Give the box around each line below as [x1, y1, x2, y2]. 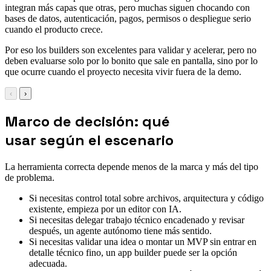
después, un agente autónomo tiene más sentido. [29, 225, 212, 236]
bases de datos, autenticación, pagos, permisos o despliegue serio [5, 13, 251, 24]
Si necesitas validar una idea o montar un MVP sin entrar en [29, 236, 256, 247]
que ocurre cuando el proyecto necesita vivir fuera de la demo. [5, 66, 241, 77]
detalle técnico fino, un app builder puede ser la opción [29, 247, 237, 258]
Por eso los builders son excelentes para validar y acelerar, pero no [5, 44, 256, 55]
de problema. [5, 172, 54, 183]
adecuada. [29, 258, 67, 269]
